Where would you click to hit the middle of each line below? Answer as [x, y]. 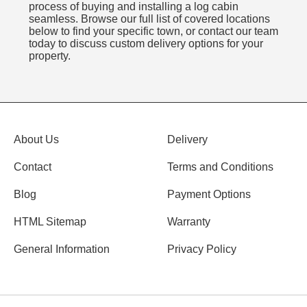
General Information [62, 249]
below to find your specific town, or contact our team [153, 32]
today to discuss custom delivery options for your [146, 44]
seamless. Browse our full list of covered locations [149, 19]
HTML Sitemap [50, 222]
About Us [36, 140]
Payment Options [209, 195]
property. [50, 56]
